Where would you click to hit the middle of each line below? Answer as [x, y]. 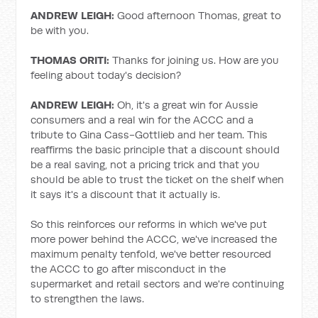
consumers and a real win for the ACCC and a [142, 120]
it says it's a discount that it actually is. [126, 194]
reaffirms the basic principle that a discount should [155, 149]
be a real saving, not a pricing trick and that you [146, 164]
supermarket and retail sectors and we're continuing [158, 284]
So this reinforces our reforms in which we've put [149, 224]
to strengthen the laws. [88, 298]
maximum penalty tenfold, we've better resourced [151, 254]
